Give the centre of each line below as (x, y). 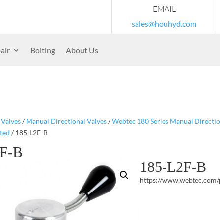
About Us (82, 50)
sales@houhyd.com (164, 23)
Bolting (43, 50)
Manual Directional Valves (66, 121)
